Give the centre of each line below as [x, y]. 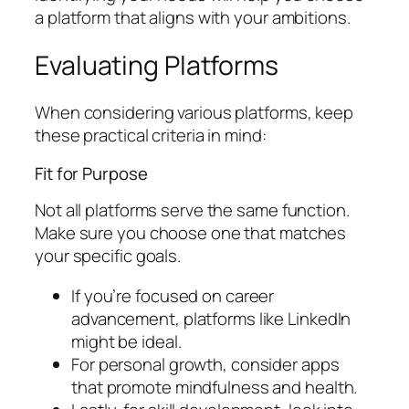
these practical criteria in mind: [151, 136]
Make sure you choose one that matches [191, 233]
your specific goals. [108, 256]
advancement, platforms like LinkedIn [211, 318]
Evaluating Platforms [157, 65]
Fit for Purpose [91, 173]
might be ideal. [126, 341]
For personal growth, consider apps [205, 364]
